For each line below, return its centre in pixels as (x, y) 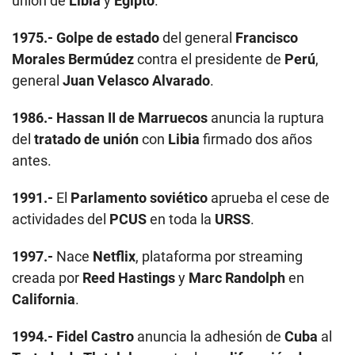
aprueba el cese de (269, 197)
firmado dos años (256, 139)
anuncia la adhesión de (209, 336)
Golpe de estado (108, 37)
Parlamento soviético (139, 197)
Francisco (267, 37)
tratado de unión (86, 139)
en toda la (181, 219)
